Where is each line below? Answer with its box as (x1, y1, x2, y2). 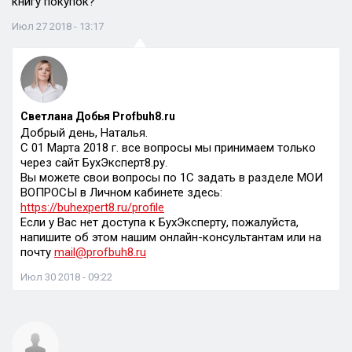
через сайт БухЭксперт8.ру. (20, 156, 167, 170)
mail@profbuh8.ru (54, 245, 146, 259)
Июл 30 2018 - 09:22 (20, 271, 112, 283)
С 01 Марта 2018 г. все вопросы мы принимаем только (20, 141, 316, 155)
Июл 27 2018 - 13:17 (12, 20, 104, 32)
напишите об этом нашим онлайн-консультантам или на (20, 230, 321, 244)
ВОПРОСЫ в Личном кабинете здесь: (20, 185, 222, 200)
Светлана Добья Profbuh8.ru (20, 110, 175, 123)
